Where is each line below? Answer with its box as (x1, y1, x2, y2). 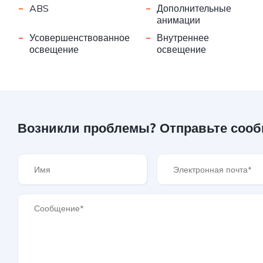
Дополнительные (156, 2, 231, 15)
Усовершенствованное (29, 32, 130, 44)
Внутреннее (156, 32, 209, 44)
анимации (156, 14, 200, 26)
